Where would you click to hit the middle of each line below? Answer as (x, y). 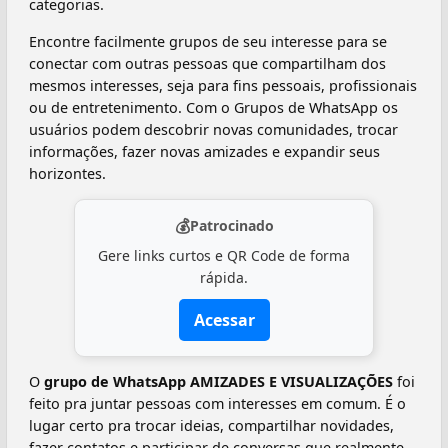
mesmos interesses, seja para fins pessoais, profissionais (223, 85)
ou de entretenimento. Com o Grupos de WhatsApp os (213, 107)
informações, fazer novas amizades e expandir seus (204, 151)
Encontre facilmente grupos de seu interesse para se (208, 41)
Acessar (224, 319)
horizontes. (67, 173)
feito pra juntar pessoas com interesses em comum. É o (217, 404)
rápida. (224, 277)
